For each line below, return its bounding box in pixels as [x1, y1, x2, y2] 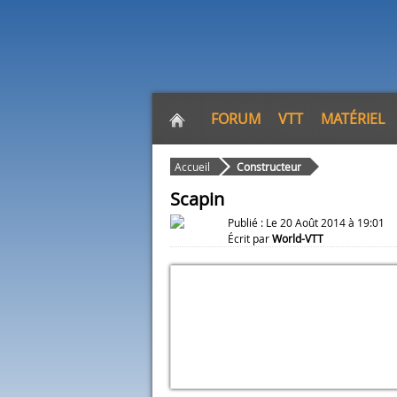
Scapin [170, 187, 224, 211]
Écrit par [228, 231, 272, 245]
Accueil [175, 160, 210, 174]
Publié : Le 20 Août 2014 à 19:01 [228, 215, 385, 230]
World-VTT [272, 231, 323, 245]
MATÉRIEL [321, 109, 385, 128]
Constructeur [237, 160, 301, 174]
